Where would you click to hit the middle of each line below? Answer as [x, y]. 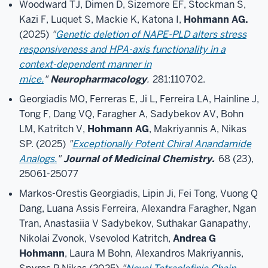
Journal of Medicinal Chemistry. [139, 159]
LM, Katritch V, [53, 129]
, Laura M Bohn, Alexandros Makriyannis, [154, 253]
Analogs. [38, 159]
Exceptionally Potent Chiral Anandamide [162, 144]
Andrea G [194, 238]
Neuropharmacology [98, 79]
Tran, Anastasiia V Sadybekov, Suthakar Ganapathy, [135, 223]
